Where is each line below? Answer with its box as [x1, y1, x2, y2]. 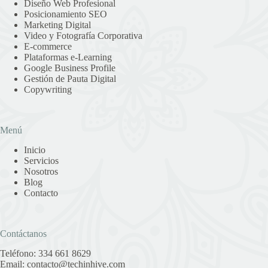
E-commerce [24, 41, 72, 52]
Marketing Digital [24, 20, 91, 31]
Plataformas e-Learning [24, 52, 112, 63]
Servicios [24, 156, 59, 166]
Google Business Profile [24, 63, 115, 74]
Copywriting [24, 84, 72, 95]
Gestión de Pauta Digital [24, 74, 116, 84]
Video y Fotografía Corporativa [24, 31, 142, 41]
